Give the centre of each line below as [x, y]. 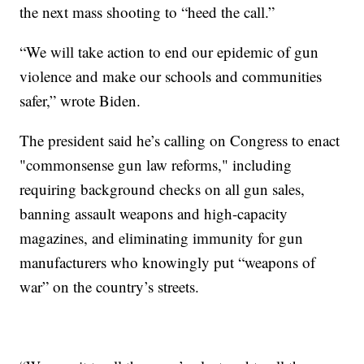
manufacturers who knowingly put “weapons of [168, 262]
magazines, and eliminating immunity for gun [162, 237]
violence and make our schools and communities [171, 76]
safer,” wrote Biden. [80, 100]
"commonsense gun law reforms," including [156, 164]
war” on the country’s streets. [110, 286]
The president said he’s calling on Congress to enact [180, 140]
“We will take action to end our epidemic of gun [169, 51]
